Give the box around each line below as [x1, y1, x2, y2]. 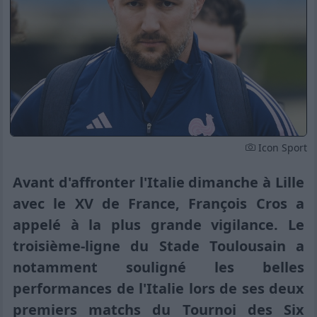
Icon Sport [255, 140, 307, 154]
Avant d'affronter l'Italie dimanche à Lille [13, 172, 304, 192]
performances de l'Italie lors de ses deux [13, 278, 304, 298]
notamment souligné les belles [13, 257, 304, 277]
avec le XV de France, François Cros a [13, 193, 304, 213]
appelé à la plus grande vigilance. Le [13, 214, 304, 234]
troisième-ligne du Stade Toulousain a [13, 236, 304, 255]
